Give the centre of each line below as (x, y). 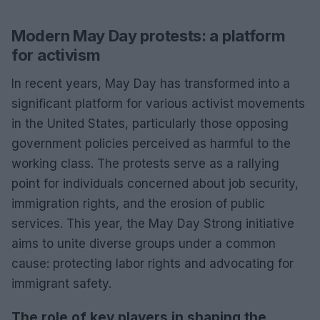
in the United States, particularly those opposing (150, 123)
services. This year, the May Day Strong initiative (153, 223)
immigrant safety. (61, 283)
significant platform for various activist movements (158, 103)
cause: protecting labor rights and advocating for (152, 263)
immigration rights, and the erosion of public (138, 203)
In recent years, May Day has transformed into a (151, 83)
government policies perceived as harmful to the (151, 143)
